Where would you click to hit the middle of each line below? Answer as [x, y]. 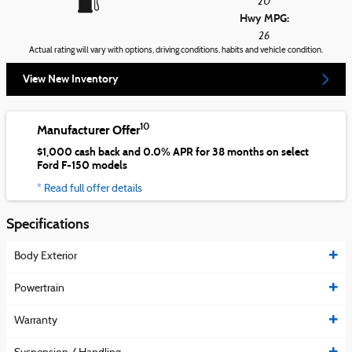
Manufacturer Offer [88, 130]
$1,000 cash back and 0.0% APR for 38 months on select [173, 152]
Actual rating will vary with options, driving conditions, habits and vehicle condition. [176, 51]
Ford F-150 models [82, 166]
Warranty [36, 321]
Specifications [48, 224]
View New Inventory [71, 79]
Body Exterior [46, 257]
